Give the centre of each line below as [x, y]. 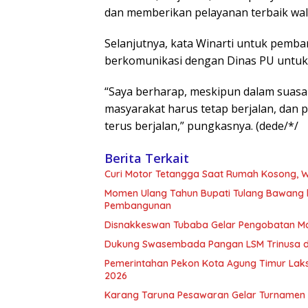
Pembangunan [138, 206]
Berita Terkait [147, 158]
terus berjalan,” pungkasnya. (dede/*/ [201, 126]
